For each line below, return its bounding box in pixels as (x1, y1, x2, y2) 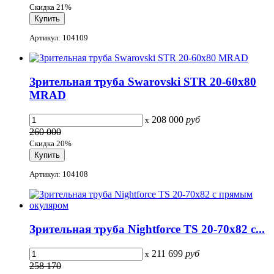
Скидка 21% (29, 2, 72, 12)
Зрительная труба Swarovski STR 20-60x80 (29, 75, 256, 89)
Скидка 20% (29, 138, 72, 148)
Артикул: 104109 (29, 33, 88, 43)
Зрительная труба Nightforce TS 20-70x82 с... (29, 222, 265, 235)
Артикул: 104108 (29, 169, 88, 179)
